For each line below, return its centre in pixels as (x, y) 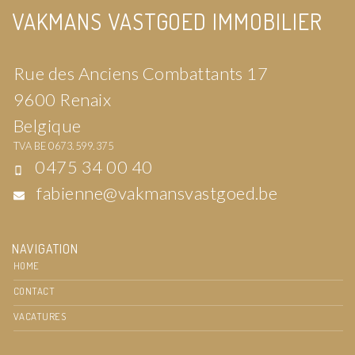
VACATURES (40, 316)
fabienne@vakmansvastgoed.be (157, 193)
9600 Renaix (63, 100)
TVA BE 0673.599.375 (64, 146)
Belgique (48, 126)
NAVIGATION (45, 249)
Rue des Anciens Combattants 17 (141, 74)
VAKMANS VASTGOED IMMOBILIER (167, 22)
